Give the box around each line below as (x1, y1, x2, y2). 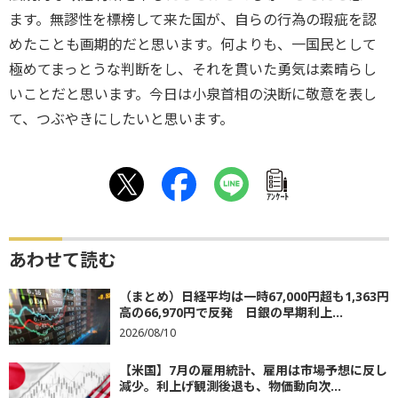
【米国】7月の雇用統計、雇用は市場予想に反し (119, 362, 387, 379)
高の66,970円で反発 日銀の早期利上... (119, 304, 343, 321)
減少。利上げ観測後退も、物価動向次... (119, 378, 341, 395)
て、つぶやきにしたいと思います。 (9, 109, 234, 129)
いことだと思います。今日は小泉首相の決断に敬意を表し (9, 84, 377, 104)
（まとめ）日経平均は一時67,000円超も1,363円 (119, 288, 389, 305)
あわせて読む (9, 248, 115, 272)
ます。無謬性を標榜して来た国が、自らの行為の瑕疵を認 (9, 10, 377, 29)
